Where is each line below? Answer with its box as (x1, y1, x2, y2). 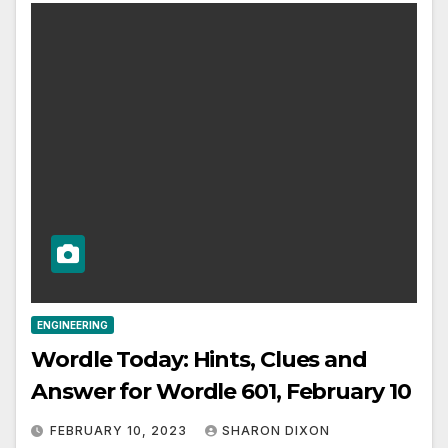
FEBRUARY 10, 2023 (50, 423, 191, 439)
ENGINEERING (37, 319, 108, 332)
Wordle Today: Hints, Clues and (31, 346, 367, 374)
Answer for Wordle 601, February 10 (31, 378, 411, 406)
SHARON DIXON (222, 423, 330, 439)
